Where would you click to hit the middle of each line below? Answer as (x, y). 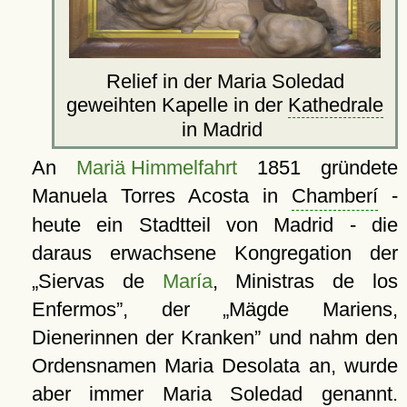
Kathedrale (336, 104)
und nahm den (330, 337)
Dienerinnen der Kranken (143, 337)
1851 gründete (317, 167)
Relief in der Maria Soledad (225, 81)
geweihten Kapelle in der (177, 104)
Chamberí (334, 195)
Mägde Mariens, (314, 309)
